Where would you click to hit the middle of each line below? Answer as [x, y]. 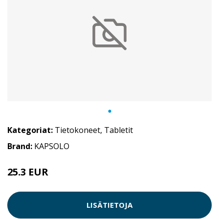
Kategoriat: [30, 130]
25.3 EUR [28, 172]
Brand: [21, 146]
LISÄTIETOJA [109, 205]
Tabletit [119, 130]
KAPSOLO [52, 146]
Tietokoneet [77, 130]
